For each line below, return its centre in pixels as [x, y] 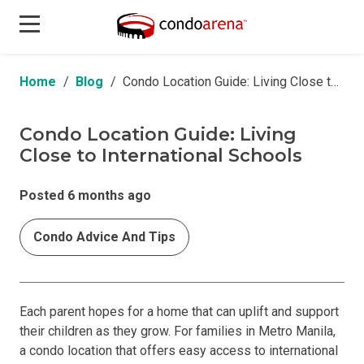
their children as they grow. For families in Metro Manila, [178, 331]
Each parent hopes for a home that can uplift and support [179, 312]
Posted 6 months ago [85, 195]
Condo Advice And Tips [104, 237]
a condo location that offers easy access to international [179, 351]
